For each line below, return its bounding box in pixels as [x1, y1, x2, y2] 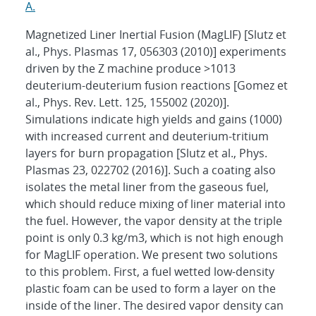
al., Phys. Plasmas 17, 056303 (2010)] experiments [25, 43, 286, 59]
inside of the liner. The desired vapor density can [25, 297, 284, 313]
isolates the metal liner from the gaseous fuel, [25, 178, 269, 195]
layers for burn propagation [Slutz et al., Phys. [25, 145, 267, 161]
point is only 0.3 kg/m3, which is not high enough [25, 229, 284, 245]
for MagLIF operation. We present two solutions [25, 246, 278, 262]
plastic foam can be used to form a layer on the [25, 280, 276, 296]
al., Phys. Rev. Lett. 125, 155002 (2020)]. [25, 94, 229, 110]
